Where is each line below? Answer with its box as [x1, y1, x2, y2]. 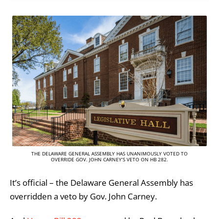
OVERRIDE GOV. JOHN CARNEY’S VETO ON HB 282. [51, 155, 168, 163]
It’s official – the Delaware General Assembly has [10, 177, 193, 189]
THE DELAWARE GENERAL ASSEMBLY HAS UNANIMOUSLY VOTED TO [31, 150, 188, 157]
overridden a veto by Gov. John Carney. [10, 191, 157, 202]
